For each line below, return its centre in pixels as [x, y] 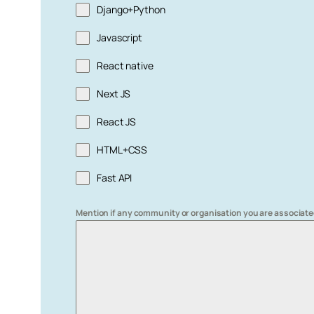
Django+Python [131, 10]
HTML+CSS [122, 150]
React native [125, 66]
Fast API [115, 178]
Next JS [114, 94]
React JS [117, 122]
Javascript [120, 38]
